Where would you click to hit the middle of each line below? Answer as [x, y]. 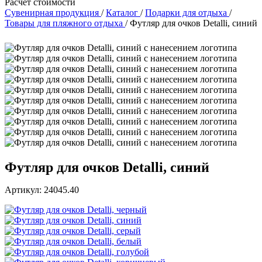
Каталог [122, 13]
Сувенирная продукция [52, 13]
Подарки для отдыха [186, 13]
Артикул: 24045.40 [42, 190]
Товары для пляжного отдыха [64, 23]
